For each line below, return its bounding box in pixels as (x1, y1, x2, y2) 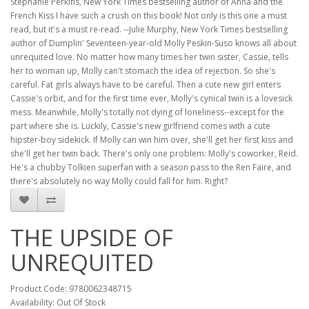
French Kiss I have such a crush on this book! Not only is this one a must (10, 10, 287, 21)
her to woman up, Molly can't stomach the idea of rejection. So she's (10, 65, 275, 77)
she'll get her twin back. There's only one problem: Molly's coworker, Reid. (10, 148, 298, 159)
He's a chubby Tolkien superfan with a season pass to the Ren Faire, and (10, 161, 291, 173)
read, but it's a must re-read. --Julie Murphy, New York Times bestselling (10, 23, 288, 35)
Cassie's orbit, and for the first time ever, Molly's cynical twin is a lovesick (10, 92, 292, 104)
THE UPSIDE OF (10, 222, 173, 253)
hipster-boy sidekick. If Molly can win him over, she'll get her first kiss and (10, 134, 293, 146)
